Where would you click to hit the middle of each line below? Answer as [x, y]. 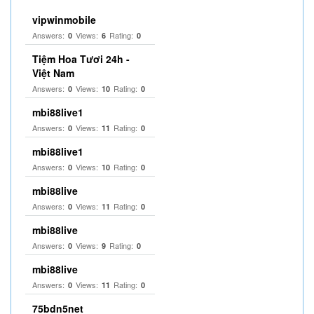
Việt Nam [53, 73]
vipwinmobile [64, 20]
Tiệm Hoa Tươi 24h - [81, 59]
